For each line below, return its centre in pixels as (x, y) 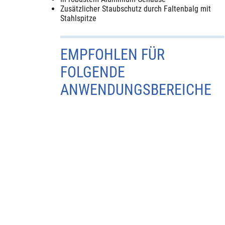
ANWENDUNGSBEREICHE (136, 90)
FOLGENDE (93, 72)
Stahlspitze (79, 19)
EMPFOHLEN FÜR (113, 55)
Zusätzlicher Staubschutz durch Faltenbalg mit (136, 9)
